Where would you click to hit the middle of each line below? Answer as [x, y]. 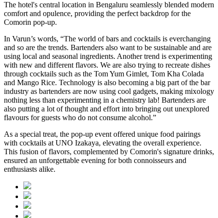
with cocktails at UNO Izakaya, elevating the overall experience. [103, 143]
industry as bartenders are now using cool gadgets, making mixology [109, 91]
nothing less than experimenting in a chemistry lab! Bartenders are [105, 100]
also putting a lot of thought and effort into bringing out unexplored [107, 109]
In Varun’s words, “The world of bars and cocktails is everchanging [107, 38]
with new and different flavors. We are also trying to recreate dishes [107, 65]
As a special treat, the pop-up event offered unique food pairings [102, 134]
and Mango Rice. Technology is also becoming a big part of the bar [107, 82]
